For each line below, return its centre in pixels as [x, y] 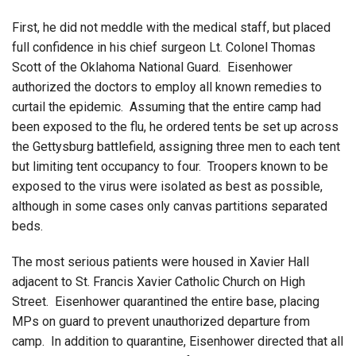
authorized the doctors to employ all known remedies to [167, 87]
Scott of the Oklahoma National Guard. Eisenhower [152, 67]
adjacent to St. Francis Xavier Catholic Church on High [159, 281]
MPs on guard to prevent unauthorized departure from [161, 321]
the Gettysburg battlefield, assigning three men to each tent [176, 146]
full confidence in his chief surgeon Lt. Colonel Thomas [164, 47]
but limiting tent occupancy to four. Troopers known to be [170, 166]
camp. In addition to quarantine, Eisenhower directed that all [178, 341]
